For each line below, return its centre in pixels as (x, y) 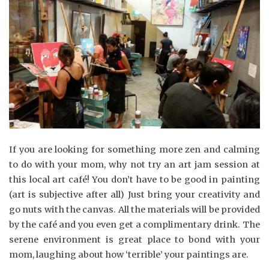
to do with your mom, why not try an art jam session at (134, 164)
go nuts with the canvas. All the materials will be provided (134, 209)
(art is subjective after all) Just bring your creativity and (134, 194)
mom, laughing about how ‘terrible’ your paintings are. (129, 254)
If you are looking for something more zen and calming (134, 149)
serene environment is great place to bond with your (134, 239)
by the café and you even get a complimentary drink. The (134, 224)
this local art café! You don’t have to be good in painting (134, 179)
